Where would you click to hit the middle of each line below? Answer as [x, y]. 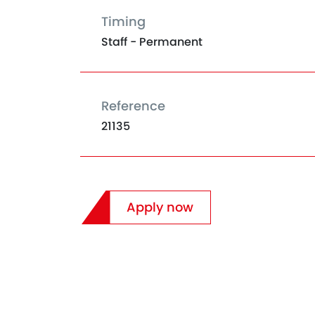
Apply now [160, 207]
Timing [123, 21]
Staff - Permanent [152, 42]
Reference [133, 106]
